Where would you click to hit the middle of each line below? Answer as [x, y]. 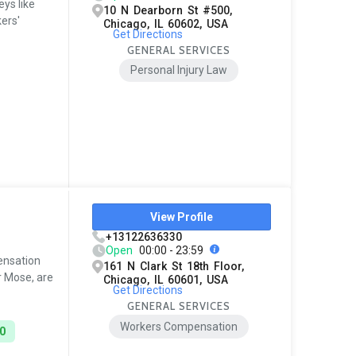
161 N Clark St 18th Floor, [174, 267]
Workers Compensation [179, 327]
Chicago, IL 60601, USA [166, 280]
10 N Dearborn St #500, [168, 10]
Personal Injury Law [179, 70]
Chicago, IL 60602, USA [166, 23]
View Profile [182, 217]
